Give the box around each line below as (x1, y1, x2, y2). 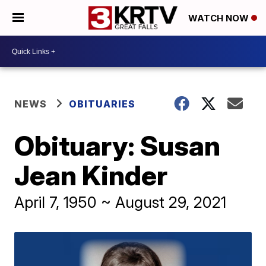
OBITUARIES (69, 98, 136, 110)
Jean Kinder (14, 159, 168, 192)
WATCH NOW (188, 12, 251, 24)
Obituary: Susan (14, 129, 221, 162)
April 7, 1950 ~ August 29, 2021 (14, 193, 227, 211)
